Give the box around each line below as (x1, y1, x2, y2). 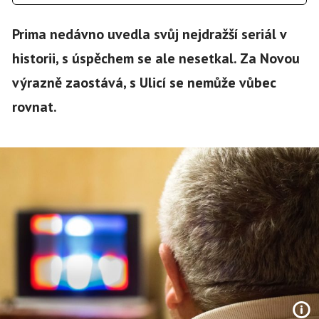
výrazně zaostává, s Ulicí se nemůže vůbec (11, 73, 276, 92)
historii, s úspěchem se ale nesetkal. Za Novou (11, 48, 300, 68)
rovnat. (11, 97, 57, 116)
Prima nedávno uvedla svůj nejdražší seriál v (11, 24, 286, 43)
